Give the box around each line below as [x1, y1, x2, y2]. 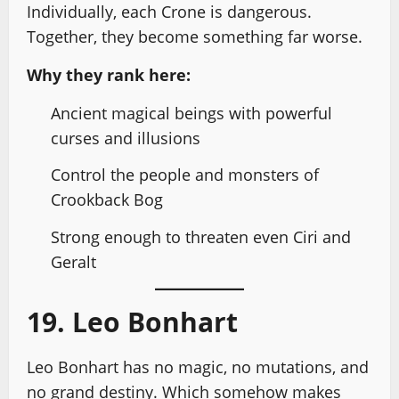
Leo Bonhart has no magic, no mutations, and [27, 355, 369, 378]
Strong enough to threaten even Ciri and [51, 225, 351, 248]
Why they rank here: [27, 63, 191, 85]
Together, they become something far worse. [27, 25, 362, 47]
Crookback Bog [51, 189, 163, 210]
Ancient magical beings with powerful [51, 102, 332, 124]
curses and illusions [51, 126, 200, 149]
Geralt [51, 250, 96, 273]
